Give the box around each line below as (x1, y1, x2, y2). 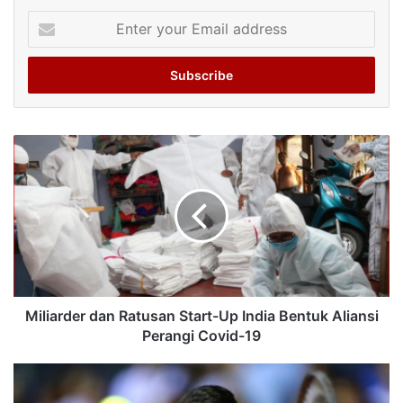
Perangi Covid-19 (142, 326, 261, 345)
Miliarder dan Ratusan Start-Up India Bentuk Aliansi (24, 306, 379, 325)
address (27, 67, 72, 83)
